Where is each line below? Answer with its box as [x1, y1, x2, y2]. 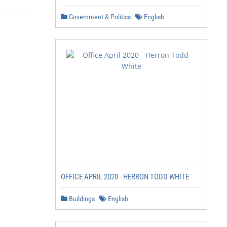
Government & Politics [67, 13, 131, 21]
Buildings [67, 195, 95, 203]
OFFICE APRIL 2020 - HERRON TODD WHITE [61, 172, 189, 181]
